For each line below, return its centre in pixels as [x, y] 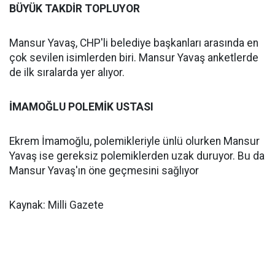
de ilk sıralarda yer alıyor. [67, 72]
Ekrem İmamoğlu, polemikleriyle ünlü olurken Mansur [134, 141]
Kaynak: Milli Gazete [56, 205]
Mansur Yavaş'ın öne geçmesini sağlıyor [104, 171]
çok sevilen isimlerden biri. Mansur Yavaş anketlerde [134, 58]
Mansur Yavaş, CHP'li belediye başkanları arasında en [134, 43]
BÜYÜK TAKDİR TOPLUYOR [75, 9]
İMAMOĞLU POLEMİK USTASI [81, 107]
